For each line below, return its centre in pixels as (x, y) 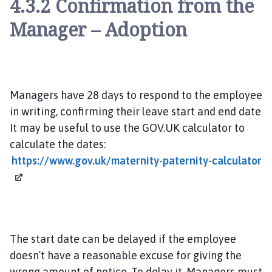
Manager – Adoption (98, 29)
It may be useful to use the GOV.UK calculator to (127, 127)
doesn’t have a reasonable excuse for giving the (126, 255)
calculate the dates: (58, 144)
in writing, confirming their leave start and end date (135, 111)
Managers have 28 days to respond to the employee (136, 95)
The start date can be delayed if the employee (123, 239)
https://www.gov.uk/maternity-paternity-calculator (137, 160)
